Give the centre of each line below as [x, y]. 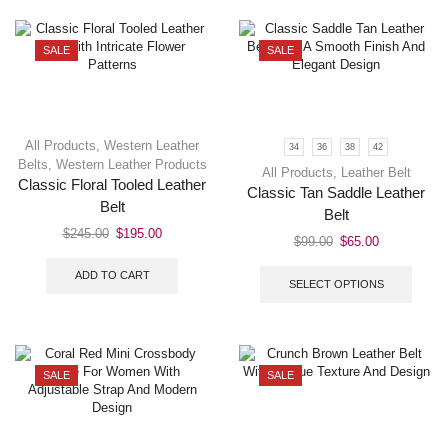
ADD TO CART [112, 275]
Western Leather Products [131, 164]
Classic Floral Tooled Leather [112, 184]
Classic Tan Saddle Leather [336, 193]
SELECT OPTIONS [336, 284]
